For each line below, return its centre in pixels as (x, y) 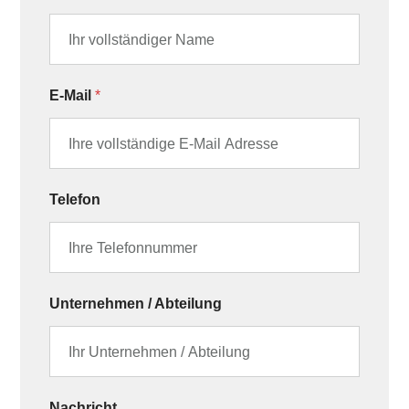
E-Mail (73, 96)
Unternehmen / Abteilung (136, 304)
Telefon (75, 200)
